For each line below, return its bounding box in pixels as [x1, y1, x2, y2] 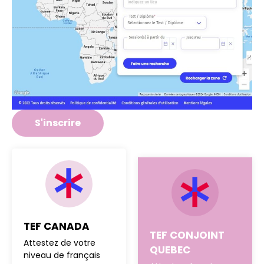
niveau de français [24, 249, 100, 261]
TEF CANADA [24, 219, 90, 233]
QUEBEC [150, 242, 190, 257]
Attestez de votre [24, 236, 95, 249]
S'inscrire [35, 115, 81, 130]
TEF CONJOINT [150, 227, 225, 242]
